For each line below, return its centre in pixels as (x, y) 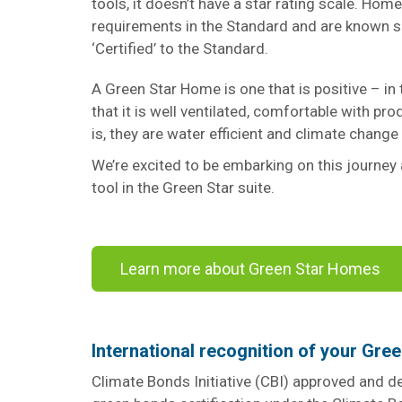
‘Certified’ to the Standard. (180, 48)
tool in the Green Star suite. (185, 188)
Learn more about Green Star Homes (250, 269)
